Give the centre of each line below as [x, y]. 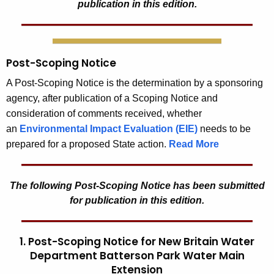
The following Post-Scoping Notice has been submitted [137, 186]
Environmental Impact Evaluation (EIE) [109, 129]
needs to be [224, 129]
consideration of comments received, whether [104, 114]
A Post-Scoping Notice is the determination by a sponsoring [135, 83]
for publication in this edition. [137, 201]
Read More [194, 144]
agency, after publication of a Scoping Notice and [112, 98]
